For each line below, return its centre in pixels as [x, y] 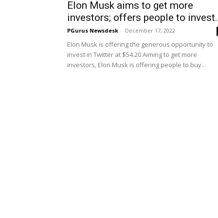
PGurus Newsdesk [93, 30]
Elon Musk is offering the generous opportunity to [140, 44]
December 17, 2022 [150, 30]
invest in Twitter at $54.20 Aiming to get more [132, 54]
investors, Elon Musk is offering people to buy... [136, 65]
